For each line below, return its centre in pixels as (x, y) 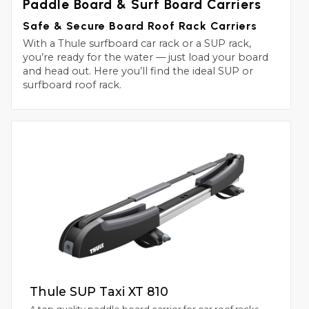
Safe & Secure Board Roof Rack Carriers (140, 26)
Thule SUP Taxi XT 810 (99, 292)
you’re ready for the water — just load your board (146, 58)
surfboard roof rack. (72, 85)
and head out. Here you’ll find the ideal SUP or (138, 71)
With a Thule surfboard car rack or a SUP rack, (137, 44)
